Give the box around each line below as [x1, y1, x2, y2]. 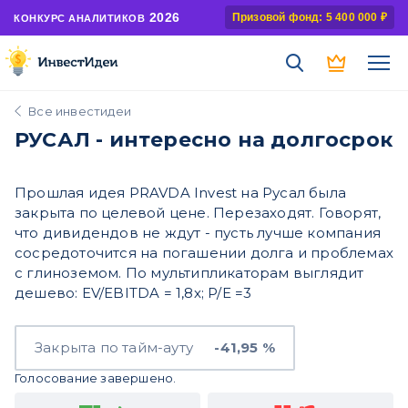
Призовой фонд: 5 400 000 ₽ [231, 11, 387, 24]
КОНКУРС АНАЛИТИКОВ [14, 12, 145, 24]
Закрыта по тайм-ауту [35, 339, 193, 356]
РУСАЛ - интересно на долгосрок [15, 127, 393, 152]
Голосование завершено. [15, 371, 177, 385]
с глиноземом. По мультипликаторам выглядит [15, 264, 364, 281]
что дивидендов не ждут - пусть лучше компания [15, 224, 382, 241]
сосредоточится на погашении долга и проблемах [15, 244, 394, 261]
